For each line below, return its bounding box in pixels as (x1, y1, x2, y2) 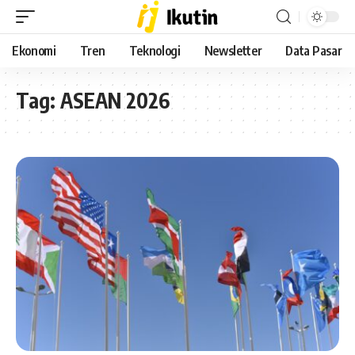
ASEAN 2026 (60, 87, 170, 113)
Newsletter (204, 43, 262, 59)
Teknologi (128, 43, 181, 59)
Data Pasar (285, 43, 342, 59)
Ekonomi (12, 43, 56, 59)
